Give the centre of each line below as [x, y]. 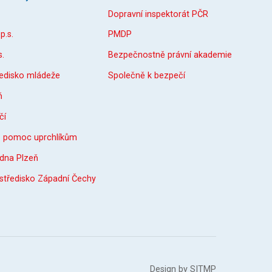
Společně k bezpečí [147, 76]
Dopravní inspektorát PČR [158, 14]
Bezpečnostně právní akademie [170, 55]
